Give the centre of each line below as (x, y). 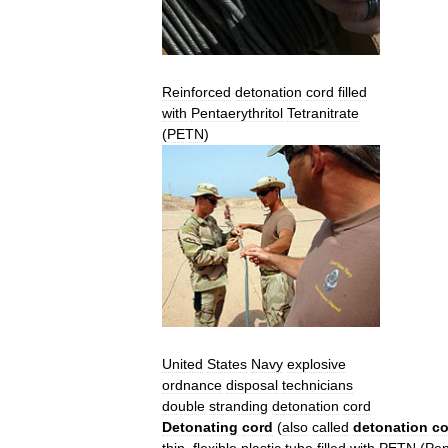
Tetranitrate (323, 113)
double (183, 406)
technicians (317, 385)
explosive (316, 364)
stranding (238, 406)
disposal (252, 385)
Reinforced (196, 92)
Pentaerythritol (237, 113)
